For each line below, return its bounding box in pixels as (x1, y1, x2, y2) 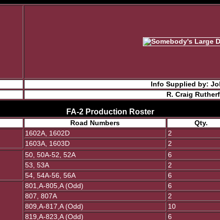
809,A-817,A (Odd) (25, 203, 83, 210)
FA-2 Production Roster (66, 107, 154, 116)
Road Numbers (70, 119, 120, 127)
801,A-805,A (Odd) (25, 182, 83, 190)
